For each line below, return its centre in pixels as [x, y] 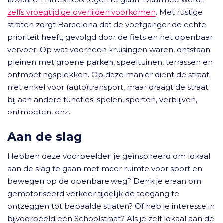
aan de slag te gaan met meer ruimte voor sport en [105, 168]
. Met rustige [179, 12]
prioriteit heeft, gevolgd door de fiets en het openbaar [110, 37]
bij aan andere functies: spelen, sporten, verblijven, [102, 99]
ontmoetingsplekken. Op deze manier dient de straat [108, 74]
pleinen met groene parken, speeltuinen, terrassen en [110, 62]
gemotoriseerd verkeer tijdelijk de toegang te [93, 193]
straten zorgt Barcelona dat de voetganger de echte [107, 25]
